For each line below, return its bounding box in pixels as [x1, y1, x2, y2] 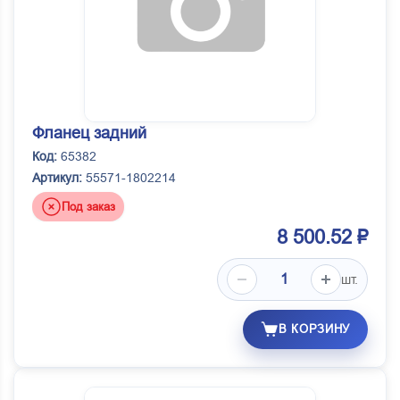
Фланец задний [32, 124, 146, 143]
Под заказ [62, 199, 115, 213]
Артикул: [32, 171, 82, 186]
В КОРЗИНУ [279, 322, 350, 337]
